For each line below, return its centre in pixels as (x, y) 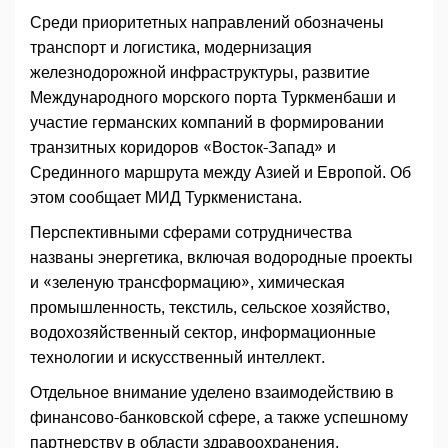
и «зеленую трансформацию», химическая (187, 283)
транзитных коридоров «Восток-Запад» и (183, 148)
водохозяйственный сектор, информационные (203, 333)
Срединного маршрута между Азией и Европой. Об (220, 173)
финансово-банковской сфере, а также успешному (219, 418)
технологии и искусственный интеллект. (177, 358)
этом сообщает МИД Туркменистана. (166, 198)
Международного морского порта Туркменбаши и (213, 98)
